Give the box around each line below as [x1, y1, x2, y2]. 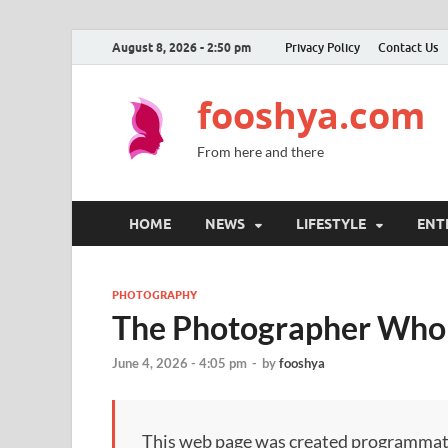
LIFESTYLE [296, 215, 366, 232]
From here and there [197, 143, 324, 160]
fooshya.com [197, 91, 425, 140]
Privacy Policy [285, 39, 360, 55]
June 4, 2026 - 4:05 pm [112, 355, 247, 372]
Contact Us [378, 39, 438, 55]
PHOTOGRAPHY [112, 288, 197, 302]
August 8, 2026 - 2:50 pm [112, 39, 251, 55]
